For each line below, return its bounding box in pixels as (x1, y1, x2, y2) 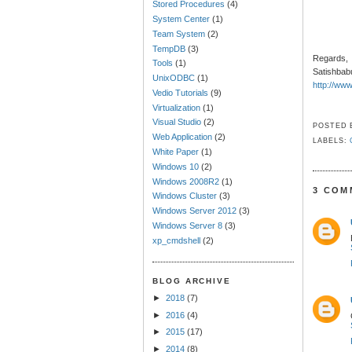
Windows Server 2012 (152, 206, 237, 216)
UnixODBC (152, 73, 196, 83)
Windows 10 (152, 161, 200, 171)
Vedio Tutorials (152, 87, 209, 97)
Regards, (313, 53, 349, 63)
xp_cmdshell (152, 235, 201, 245)
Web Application (152, 132, 213, 142)
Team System (152, 28, 206, 38)
